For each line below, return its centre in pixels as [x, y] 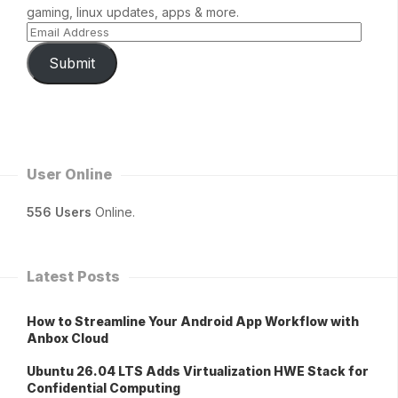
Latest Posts [73, 277]
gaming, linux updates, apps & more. [133, 12]
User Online [69, 175]
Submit [72, 63]
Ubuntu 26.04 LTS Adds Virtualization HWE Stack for [198, 371]
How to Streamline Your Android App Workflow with [193, 322]
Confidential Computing [103, 388]
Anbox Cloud [68, 338]
